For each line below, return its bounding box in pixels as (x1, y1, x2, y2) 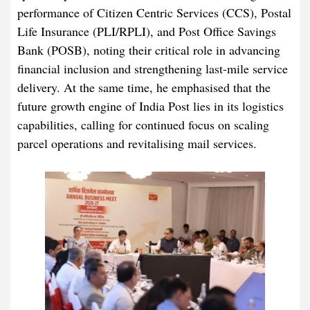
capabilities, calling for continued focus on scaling (17, 116, 269, 134)
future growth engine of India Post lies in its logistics (17, 98, 284, 115)
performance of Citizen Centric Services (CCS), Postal (17, 4, 291, 21)
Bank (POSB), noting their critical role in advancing (17, 42, 280, 59)
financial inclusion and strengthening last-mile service (17, 60, 288, 77)
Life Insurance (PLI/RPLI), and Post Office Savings (17, 23, 276, 40)
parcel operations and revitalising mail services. (17, 135, 257, 152)
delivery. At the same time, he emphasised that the (17, 79, 271, 96)
